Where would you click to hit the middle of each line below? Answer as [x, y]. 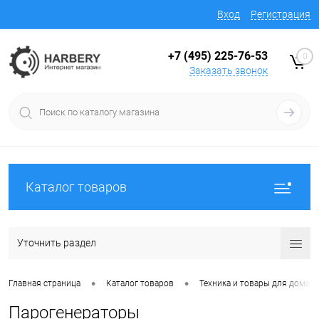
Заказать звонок [229, 70]
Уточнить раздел [57, 243]
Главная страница [45, 284]
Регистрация [281, 14]
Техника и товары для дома [255, 284]
